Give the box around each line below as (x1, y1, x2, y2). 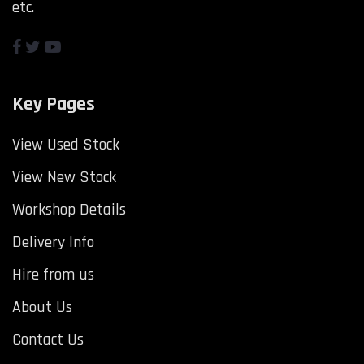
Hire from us (12, 264, 94, 286)
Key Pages (12, 92, 95, 117)
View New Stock (12, 167, 116, 188)
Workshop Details (12, 199, 126, 221)
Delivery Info (12, 232, 94, 253)
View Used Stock (12, 134, 119, 156)
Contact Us (12, 329, 84, 351)
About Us (12, 297, 72, 318)
